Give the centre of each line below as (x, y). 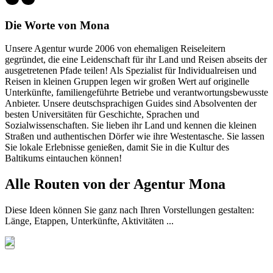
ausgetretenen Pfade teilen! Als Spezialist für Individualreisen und (131, 71)
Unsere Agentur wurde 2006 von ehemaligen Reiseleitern (115, 49)
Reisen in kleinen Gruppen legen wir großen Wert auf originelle (127, 82)
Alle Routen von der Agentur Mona (115, 184)
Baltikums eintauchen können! (63, 158)
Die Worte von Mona (57, 25)
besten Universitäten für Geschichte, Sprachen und (102, 115)
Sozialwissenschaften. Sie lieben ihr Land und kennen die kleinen (131, 126)
